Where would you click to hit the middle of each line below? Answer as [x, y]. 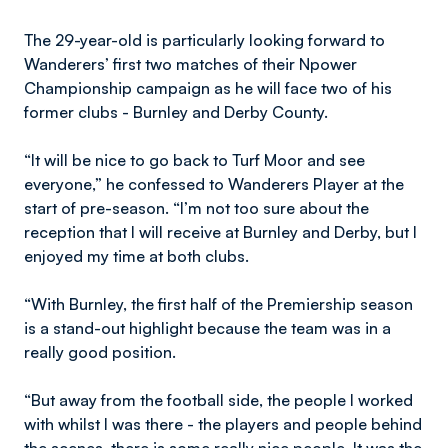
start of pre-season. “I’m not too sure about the [196, 208]
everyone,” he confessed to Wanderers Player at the [214, 184]
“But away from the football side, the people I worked [218, 400]
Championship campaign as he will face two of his [208, 88]
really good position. [102, 352]
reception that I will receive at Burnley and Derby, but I [220, 232]
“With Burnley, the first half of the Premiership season [218, 304]
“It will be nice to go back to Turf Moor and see [194, 160]
